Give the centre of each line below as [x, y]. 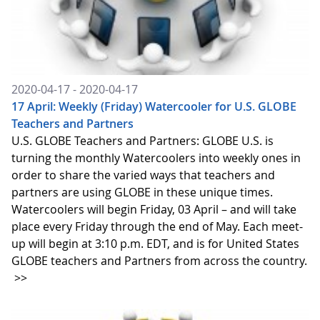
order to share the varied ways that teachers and [143, 175]
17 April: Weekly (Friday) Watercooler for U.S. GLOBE [154, 107]
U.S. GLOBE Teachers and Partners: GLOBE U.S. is [142, 141]
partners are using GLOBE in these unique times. [142, 192]
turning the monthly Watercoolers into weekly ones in [156, 158]
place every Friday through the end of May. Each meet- [157, 227]
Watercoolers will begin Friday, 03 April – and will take [154, 210]
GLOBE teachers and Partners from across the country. [159, 261]
